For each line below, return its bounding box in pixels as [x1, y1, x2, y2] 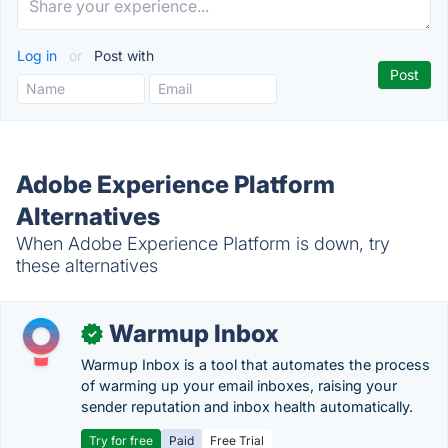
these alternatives [16, 255, 158, 276]
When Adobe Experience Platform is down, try [16, 233, 390, 254]
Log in [17, 47, 61, 64]
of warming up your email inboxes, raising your [81, 377, 397, 394]
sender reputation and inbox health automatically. [81, 398, 413, 415]
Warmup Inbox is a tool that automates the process [81, 356, 430, 373]
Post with [90, 47, 154, 64]
